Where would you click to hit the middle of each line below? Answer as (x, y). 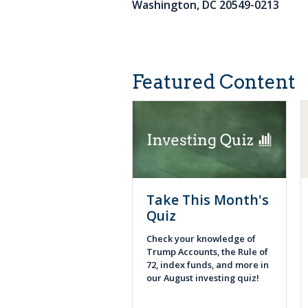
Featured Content (214, 82)
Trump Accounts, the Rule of (207, 251)
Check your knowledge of (201, 238)
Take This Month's (208, 199)
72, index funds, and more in (208, 264)
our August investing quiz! (205, 277)
